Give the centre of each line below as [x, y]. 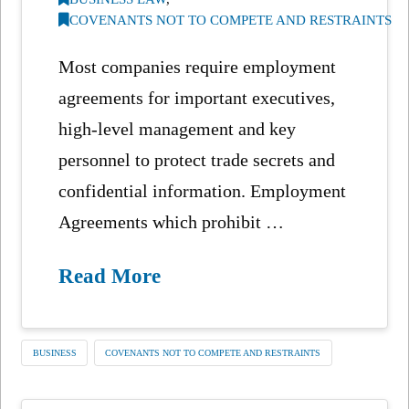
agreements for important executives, [197, 97]
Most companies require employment [198, 66]
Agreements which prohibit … [172, 221]
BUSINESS [54, 352]
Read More [110, 275]
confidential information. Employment [203, 190]
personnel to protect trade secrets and [197, 159]
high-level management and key [178, 128]
